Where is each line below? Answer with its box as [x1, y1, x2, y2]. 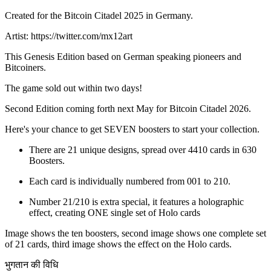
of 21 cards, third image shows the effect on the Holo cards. [5, 238, 232, 249]
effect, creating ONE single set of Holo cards [29, 207, 200, 218]
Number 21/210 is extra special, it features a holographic [29, 196, 244, 207]
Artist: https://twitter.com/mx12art [5, 30, 132, 41]
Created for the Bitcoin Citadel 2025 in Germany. [5, 10, 193, 21]
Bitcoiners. [5, 62, 46, 73]
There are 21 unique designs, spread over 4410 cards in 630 [29, 144, 256, 155]
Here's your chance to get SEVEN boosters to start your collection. [5, 123, 260, 134]
